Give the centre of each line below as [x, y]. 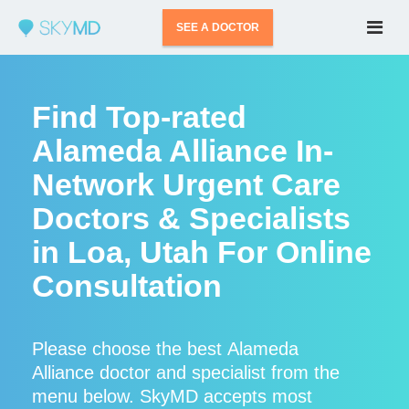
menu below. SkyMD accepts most [172, 396]
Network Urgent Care [186, 184]
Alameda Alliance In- [183, 151]
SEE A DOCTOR [218, 27]
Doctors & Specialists [191, 218]
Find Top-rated [139, 117]
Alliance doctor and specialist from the [186, 372]
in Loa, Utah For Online [202, 252]
